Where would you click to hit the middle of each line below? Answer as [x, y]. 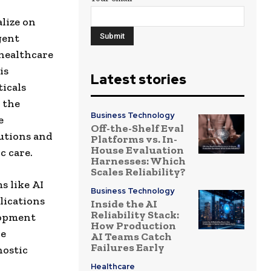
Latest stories [139, 80]
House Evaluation [137, 150]
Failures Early [128, 248]
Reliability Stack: [135, 215]
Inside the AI [124, 204]
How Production [133, 226]
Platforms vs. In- [134, 139]
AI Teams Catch [131, 237]
